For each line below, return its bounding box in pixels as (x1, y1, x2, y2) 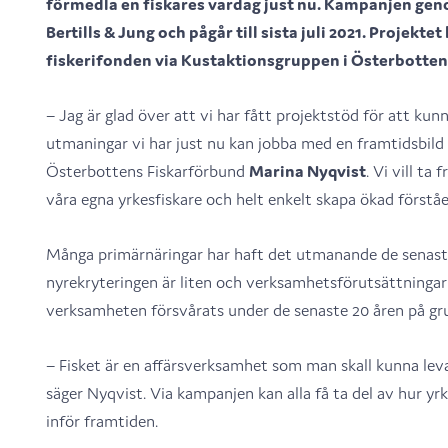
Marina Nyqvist (248, 160, 366, 183)
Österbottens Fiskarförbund (45, 160, 249, 183)
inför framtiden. (45, 410, 158, 433)
